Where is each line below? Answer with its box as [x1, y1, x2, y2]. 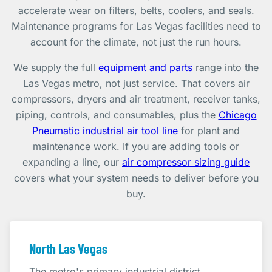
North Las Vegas [29, 240, 107, 256]
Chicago [218, 109, 257, 121]
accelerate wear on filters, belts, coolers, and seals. [18, 4, 254, 16]
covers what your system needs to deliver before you [13, 172, 259, 184]
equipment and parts [98, 61, 192, 73]
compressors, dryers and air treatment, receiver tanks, [12, 93, 260, 105]
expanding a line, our [22, 156, 122, 168]
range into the [192, 61, 259, 73]
